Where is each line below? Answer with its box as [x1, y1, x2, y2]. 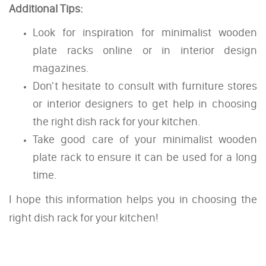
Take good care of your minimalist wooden [33, 132, 257, 146]
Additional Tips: [9, 1, 83, 15]
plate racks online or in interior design [33, 43, 257, 57]
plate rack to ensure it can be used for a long [33, 150, 257, 164]
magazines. [33, 61, 88, 75]
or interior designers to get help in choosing [33, 96, 257, 110]
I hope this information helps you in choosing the [9, 192, 257, 206]
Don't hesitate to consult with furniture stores [33, 78, 257, 93]
